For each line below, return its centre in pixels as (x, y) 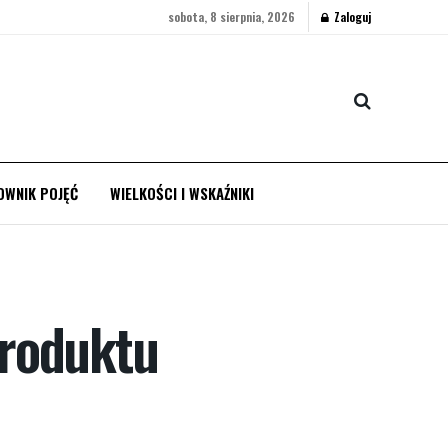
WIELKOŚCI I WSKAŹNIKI (181, 193)
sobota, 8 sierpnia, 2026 (231, 16)
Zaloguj (351, 16)
